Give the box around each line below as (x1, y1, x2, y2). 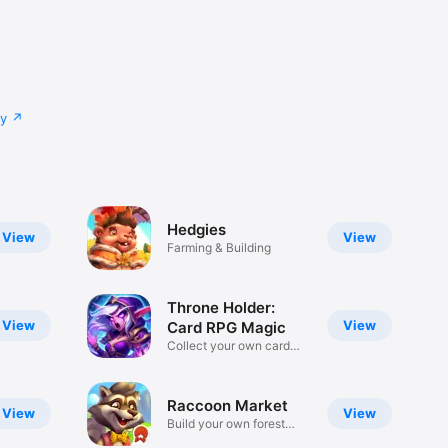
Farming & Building (166, 240, 271, 256)
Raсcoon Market (166, 396, 288, 416)
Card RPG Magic (166, 318, 286, 338)
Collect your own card (166, 338, 290, 354)
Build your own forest (166, 416, 285, 432)
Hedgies (166, 220, 226, 240)
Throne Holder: (166, 298, 275, 318)
